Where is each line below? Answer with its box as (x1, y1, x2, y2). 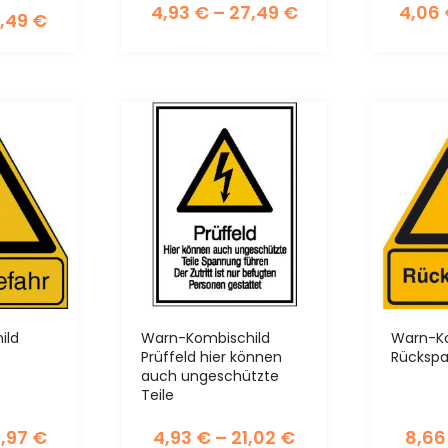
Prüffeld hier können (140, 346, 282, 367)
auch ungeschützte (140, 365, 279, 386)
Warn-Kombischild (140, 327, 270, 348)
